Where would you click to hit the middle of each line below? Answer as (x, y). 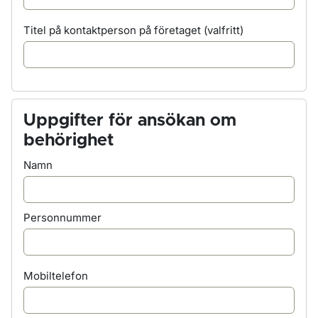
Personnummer (62, 218)
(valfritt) (224, 30)
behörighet (68, 141)
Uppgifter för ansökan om (130, 121)
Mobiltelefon (56, 276)
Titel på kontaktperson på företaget (114, 30)
